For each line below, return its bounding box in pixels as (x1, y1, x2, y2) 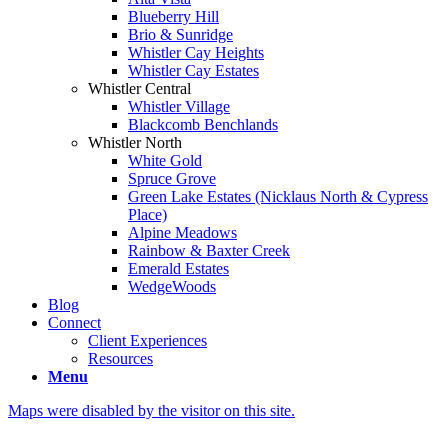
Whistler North (88, 134, 182, 151)
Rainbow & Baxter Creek (128, 242, 290, 259)
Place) (128, 206, 167, 223)
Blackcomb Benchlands (128, 116, 278, 133)
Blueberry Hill (128, 8, 219, 25)
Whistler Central (88, 80, 191, 97)
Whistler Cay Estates (128, 62, 259, 79)
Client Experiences (88, 332, 207, 349)
